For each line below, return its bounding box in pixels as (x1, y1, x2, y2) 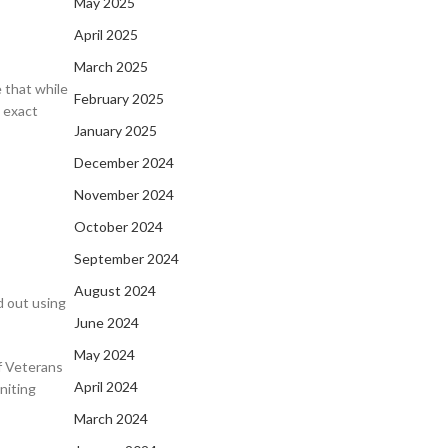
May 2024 (74, 346, 135, 363)
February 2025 (74, 90, 164, 107)
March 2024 (74, 410, 148, 427)
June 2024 (74, 314, 139, 331)
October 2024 (74, 218, 163, 235)
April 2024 (74, 378, 138, 395)
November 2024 (74, 186, 174, 203)
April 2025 (74, 26, 138, 43)
